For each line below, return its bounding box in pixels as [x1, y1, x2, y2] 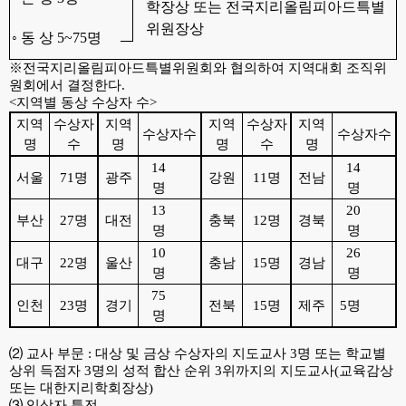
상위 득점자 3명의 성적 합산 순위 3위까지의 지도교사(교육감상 [9, 363, 393, 378]
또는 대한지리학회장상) [9, 381, 153, 395]
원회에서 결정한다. [9, 78, 125, 92]
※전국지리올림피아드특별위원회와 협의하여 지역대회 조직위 [9, 61, 387, 75]
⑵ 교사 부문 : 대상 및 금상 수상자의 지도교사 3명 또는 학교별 [9, 346, 386, 361]
